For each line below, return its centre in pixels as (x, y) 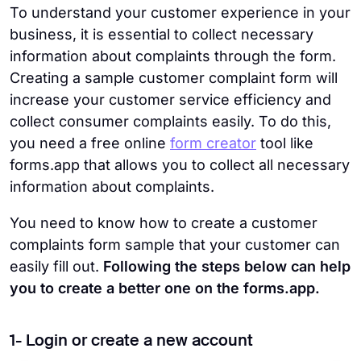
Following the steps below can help (227, 266)
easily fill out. (56, 266)
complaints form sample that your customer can (175, 244)
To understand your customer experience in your (180, 12)
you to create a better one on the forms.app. (165, 288)
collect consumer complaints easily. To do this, (170, 121)
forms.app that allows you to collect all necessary (180, 164)
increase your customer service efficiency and (170, 99)
